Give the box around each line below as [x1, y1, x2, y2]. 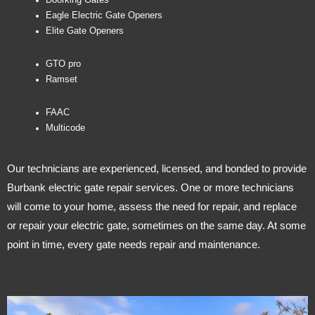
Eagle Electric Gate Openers [46, 11, 162, 21]
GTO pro [46, 59, 81, 70]
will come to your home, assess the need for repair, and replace [7, 200, 297, 212]
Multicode [46, 123, 85, 134]
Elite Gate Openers [46, 26, 124, 37]
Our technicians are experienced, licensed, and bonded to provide [7, 162, 307, 174]
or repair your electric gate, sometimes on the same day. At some [7, 219, 306, 231]
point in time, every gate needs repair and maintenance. [7, 238, 260, 250]
